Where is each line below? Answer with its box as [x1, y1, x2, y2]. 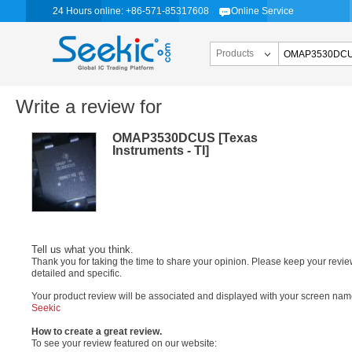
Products [216, 48, 254, 59]
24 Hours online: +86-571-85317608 [53, 5, 211, 16]
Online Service [231, 5, 294, 16]
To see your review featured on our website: [31, 337, 217, 349]
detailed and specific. [31, 268, 122, 279]
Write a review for [16, 96, 162, 117]
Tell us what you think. [31, 244, 134, 255]
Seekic [31, 302, 60, 314]
